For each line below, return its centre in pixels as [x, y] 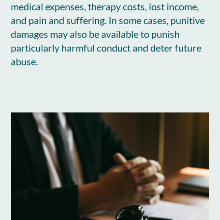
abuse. [25, 62]
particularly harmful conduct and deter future [106, 48]
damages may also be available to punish [96, 34]
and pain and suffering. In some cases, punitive [108, 20]
